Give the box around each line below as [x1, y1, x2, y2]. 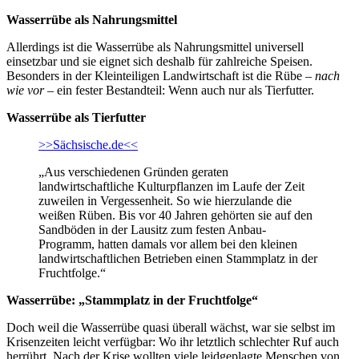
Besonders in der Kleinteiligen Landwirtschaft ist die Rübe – [6, 68, 315, 83]
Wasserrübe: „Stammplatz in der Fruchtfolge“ [6, 292, 258, 307]
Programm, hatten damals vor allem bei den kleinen [38, 236, 297, 251]
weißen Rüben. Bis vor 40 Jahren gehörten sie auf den [38, 208, 313, 222]
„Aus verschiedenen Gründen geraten [38, 164, 228, 179]
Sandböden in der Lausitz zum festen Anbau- [38, 222, 266, 236]
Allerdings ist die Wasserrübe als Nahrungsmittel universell [6, 39, 304, 54]
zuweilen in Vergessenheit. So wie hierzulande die [38, 193, 292, 208]
